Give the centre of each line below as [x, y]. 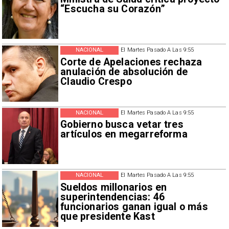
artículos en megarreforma [124, 134]
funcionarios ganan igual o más [134, 207]
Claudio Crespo [96, 81]
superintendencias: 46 [113, 197]
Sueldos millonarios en [114, 187]
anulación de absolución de [124, 72]
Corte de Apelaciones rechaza [131, 62]
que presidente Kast [108, 216]
